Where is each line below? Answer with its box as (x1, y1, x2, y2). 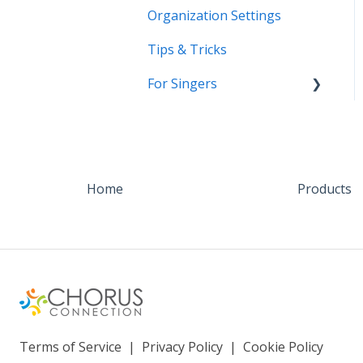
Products (297, 179, 352, 198)
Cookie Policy (243, 338, 323, 357)
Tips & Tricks (147, 40, 227, 58)
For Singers (147, 74, 217, 92)
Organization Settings (147, 6, 281, 24)
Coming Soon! (165, 108, 250, 126)
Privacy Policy (142, 338, 223, 357)
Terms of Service (19, 338, 122, 357)
